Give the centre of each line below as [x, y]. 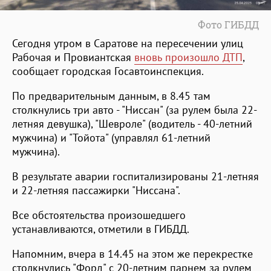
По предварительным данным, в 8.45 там [111, 96]
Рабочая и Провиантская [73, 57]
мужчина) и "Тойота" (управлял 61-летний [111, 138]
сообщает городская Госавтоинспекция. [108, 71]
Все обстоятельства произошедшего [99, 215]
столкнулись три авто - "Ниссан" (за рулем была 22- [135, 110]
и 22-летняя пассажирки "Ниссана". [96, 191]
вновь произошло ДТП [188, 57]
